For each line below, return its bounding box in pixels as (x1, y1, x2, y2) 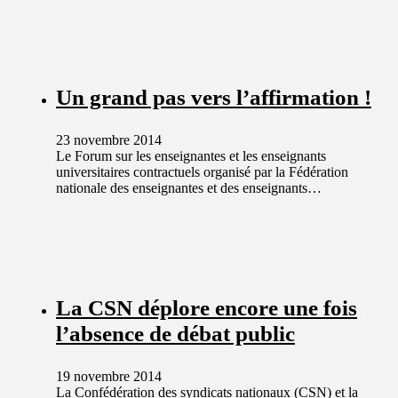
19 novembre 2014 (56, 368, 162, 384)
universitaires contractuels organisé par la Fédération (56, 164, 348, 180)
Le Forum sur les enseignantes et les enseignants (56, 148, 326, 164)
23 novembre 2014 (56, 132, 162, 148)
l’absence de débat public (56, 321, 295, 346)
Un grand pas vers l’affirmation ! (56, 85, 371, 110)
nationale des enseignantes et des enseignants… (56, 180, 322, 196)
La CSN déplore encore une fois (56, 295, 357, 320)
